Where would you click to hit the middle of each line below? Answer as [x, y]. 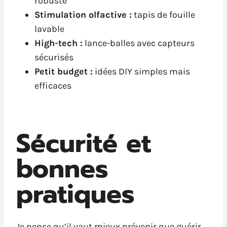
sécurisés [54, 58]
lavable [49, 29]
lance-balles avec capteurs [139, 43]
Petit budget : [64, 72]
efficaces [53, 86]
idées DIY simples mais [141, 72]
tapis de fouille [163, 15]
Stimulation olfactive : [83, 15]
